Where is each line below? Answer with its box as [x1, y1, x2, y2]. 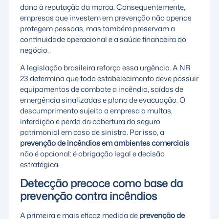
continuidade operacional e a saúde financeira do [20, 34, 186, 44]
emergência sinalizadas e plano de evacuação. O [20, 94, 185, 105]
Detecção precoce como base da [20, 175, 183, 191]
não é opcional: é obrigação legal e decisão [20, 148, 165, 159]
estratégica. [20, 159, 60, 170]
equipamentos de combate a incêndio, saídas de [20, 84, 183, 94]
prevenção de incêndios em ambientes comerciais [20, 137, 189, 148]
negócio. [20, 44, 49, 55]
